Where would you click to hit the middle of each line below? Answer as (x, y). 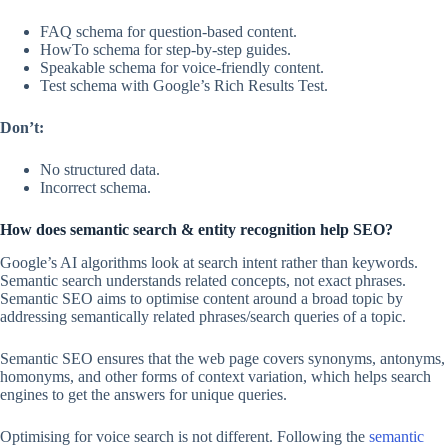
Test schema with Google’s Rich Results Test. (184, 85)
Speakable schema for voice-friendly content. (182, 67)
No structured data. (100, 169)
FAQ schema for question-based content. (168, 31)
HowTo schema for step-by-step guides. (165, 49)
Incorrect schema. (95, 187)
